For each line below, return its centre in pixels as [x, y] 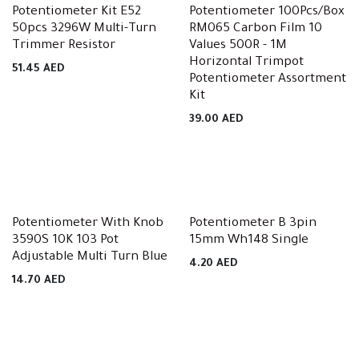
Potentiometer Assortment [267, 80]
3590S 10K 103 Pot [65, 241]
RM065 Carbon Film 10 [255, 29]
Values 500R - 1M [238, 46]
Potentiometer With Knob [88, 224]
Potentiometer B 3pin [252, 224]
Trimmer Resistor [64, 46]
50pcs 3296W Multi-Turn [84, 29]
